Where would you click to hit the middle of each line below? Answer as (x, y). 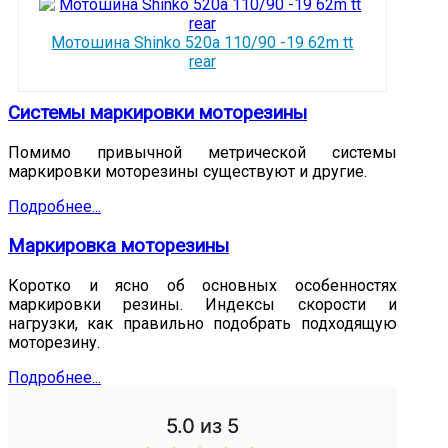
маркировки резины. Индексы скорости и (202, 304)
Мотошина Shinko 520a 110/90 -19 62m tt (202, 43)
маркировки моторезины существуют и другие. (187, 172)
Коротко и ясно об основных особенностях (202, 285)
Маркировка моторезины (118, 245)
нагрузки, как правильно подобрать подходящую (202, 323)
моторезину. (54, 342)
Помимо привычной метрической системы (202, 153)
